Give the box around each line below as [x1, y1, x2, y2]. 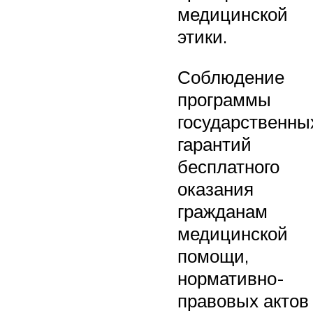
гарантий [177, 132, 252, 155]
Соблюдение [177, 65, 284, 88]
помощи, [177, 244, 249, 267]
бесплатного [177, 154, 279, 177]
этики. [177, 25, 227, 48]
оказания [177, 177, 254, 200]
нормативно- [177, 266, 284, 289]
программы [177, 87, 271, 110]
